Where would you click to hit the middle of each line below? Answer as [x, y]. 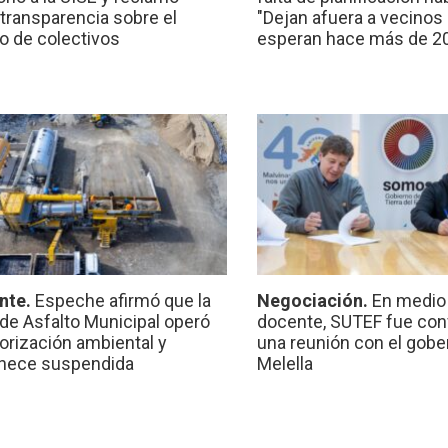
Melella [285, 364]
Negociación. [315, 301]
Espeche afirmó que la [122, 301]
